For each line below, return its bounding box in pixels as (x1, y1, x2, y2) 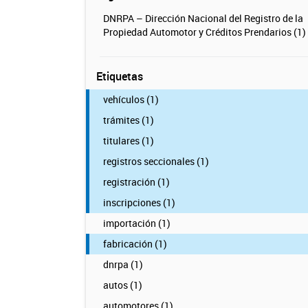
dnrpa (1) (102, 258, 143, 271)
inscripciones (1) (102, 196, 175, 209)
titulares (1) (102, 134, 154, 147)
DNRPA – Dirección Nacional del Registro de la (102, 12, 303, 25)
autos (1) (102, 278, 142, 291)
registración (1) (102, 175, 170, 188)
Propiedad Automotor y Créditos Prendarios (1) (102, 25, 306, 38)
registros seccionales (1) (102, 155, 209, 168)
